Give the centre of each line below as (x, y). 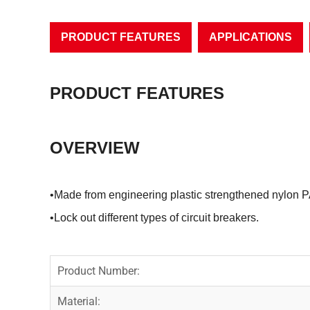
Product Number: (99, 271)
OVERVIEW (95, 147)
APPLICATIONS (250, 37)
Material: (79, 301)
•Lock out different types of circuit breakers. (154, 217)
